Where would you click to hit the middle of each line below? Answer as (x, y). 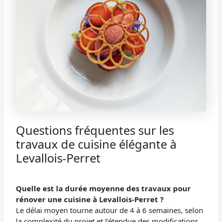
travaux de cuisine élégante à (96, 144)
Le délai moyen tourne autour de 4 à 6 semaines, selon (110, 210)
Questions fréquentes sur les (95, 130)
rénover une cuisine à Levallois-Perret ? (90, 199)
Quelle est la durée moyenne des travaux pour (104, 188)
